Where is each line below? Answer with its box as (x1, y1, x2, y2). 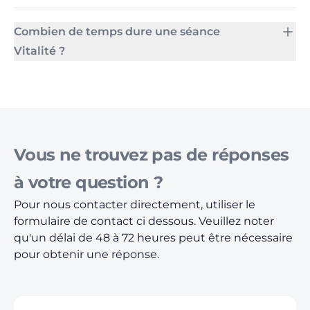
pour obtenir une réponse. (14, 248, 159, 261)
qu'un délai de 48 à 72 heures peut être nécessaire (14, 231, 293, 244)
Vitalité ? (14, 44, 65, 57)
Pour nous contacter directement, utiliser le (14, 198, 255, 211)
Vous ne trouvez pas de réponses (14, 145, 289, 165)
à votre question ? (14, 172, 163, 192)
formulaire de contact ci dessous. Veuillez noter (14, 215, 274, 228)
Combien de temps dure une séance (14, 25, 220, 38)
